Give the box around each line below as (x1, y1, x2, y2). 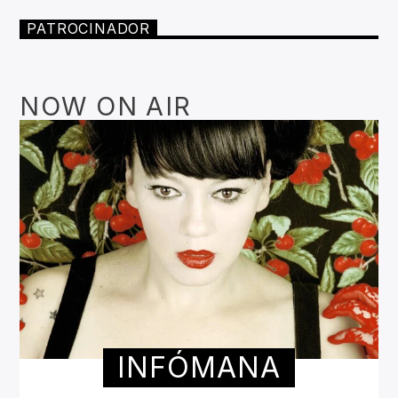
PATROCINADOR (27, 19, 151, 37)
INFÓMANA (116, 349, 282, 385)
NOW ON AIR (20, 91, 192, 123)
